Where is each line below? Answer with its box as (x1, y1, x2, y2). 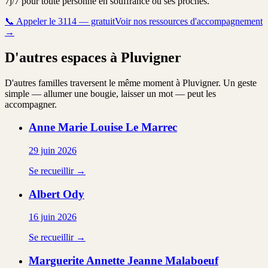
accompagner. (5, 99, 57, 109)
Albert (29, 187, 60, 200)
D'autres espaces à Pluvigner (5, 49, 181, 65)
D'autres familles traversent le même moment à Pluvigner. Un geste (5, 77, 257, 88)
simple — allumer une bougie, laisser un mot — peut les (5, 88, 216, 99)
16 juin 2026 (29, 212, 77, 223)
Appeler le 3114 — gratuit (14, 16, 115, 26)
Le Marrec (126, 121, 177, 134)
